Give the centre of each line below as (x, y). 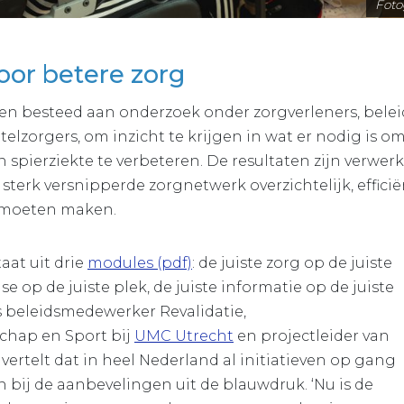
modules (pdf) (140, 262)
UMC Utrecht (184, 335)
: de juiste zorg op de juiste (292, 262)
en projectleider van (312, 335)
